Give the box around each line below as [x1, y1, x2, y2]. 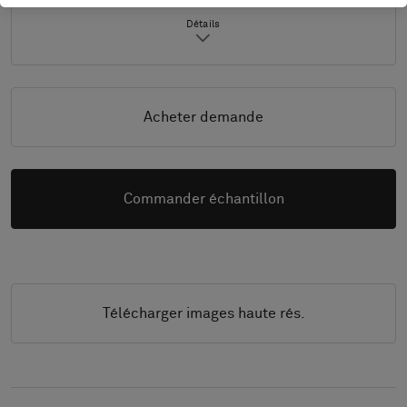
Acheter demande [144, 110, 263, 124]
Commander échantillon [123, 192, 284, 206]
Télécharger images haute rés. [102, 306, 305, 321]
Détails [186, 19, 221, 29]
